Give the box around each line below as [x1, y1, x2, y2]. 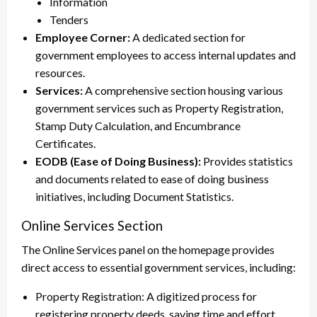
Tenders [50, 12, 88, 26]
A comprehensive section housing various [85, 83, 283, 97]
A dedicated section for [130, 30, 246, 44]
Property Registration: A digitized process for [35, 289, 257, 303]
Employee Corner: [35, 30, 130, 44]
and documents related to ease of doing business [35, 171, 269, 185]
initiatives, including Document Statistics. [35, 189, 234, 203]
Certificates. [35, 136, 96, 150]
